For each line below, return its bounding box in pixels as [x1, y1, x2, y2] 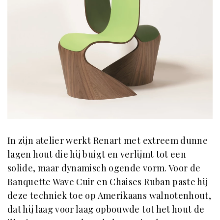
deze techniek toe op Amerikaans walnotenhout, [7, 189, 212, 201]
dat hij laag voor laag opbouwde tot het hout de [7, 203, 205, 215]
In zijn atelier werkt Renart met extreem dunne [7, 134, 208, 146]
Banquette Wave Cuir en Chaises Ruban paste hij [7, 175, 208, 188]
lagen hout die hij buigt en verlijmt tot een [7, 148, 187, 160]
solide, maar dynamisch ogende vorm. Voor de [7, 162, 201, 174]
